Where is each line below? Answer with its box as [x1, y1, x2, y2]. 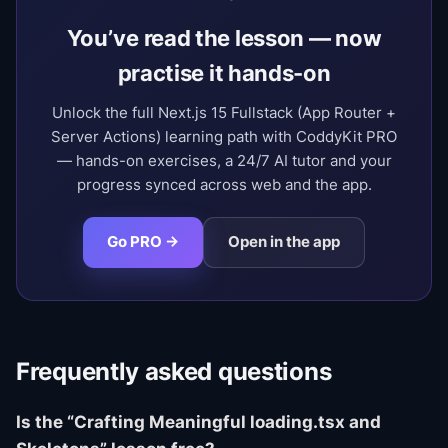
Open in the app [228, 233, 340, 251]
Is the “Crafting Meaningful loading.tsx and [16, 412, 381, 432]
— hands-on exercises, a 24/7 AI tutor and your [56, 151, 392, 170]
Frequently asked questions [16, 357, 332, 386]
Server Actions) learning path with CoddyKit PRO [51, 127, 397, 146]
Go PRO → [107, 233, 179, 251]
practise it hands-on [117, 60, 331, 86]
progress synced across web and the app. [76, 175, 372, 194]
